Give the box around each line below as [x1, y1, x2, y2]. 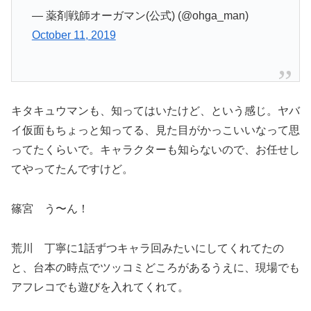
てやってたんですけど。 [11, 163, 133, 176]
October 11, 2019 [31, 29, 116, 42]
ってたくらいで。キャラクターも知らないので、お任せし [11, 144, 300, 156]
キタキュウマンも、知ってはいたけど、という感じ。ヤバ [11, 105, 300, 117]
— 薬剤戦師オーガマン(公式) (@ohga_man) [31, 10, 249, 22]
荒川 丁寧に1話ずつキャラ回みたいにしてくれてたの [11, 242, 284, 254]
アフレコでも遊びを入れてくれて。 [11, 280, 189, 293]
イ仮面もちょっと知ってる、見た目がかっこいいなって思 [11, 124, 300, 137]
